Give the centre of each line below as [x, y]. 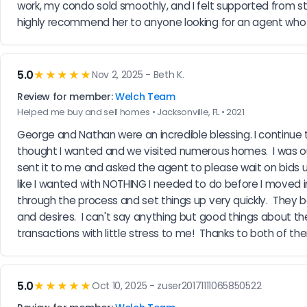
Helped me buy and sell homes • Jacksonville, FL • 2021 [131, 112]
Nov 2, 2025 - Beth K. [138, 75]
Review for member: [66, 96]
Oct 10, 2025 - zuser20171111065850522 [177, 286]
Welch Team [145, 96]
